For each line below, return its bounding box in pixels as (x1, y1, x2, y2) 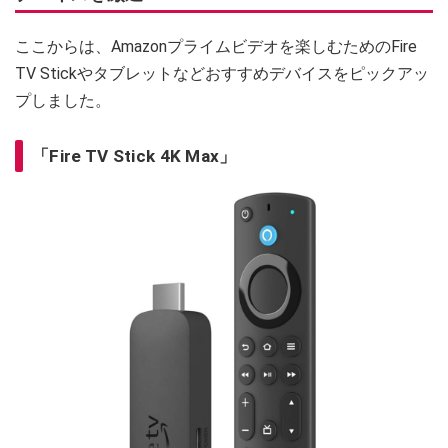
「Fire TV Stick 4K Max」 (32, 146, 237, 167)
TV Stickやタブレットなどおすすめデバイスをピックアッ (15, 64, 429, 84)
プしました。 (15, 91, 111, 111)
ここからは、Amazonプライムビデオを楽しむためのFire (15, 37, 417, 57)
